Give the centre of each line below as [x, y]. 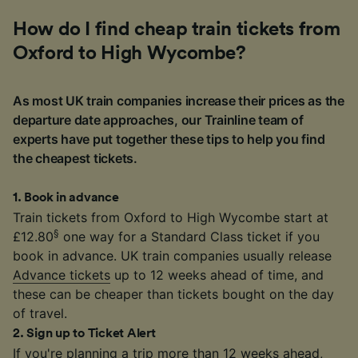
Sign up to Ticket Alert [91, 333]
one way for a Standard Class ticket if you [189, 236]
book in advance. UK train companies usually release [172, 255]
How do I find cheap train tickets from [177, 29]
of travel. [40, 313]
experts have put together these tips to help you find [169, 139]
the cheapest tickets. [75, 158]
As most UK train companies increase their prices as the [179, 100]
